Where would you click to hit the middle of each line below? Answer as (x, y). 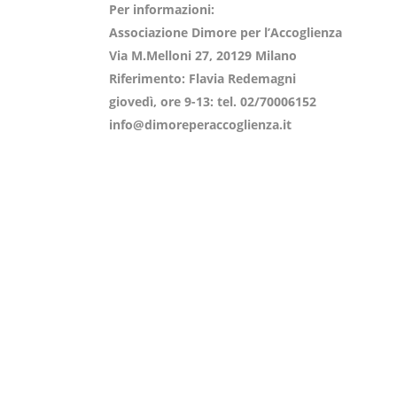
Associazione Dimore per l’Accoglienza (225, 32)
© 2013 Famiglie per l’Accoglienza (207, 365)
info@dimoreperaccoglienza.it (200, 125)
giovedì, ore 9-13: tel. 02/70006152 (212, 101)
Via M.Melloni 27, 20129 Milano (202, 55)
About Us (140, 317)
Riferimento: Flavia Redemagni (202, 78)
